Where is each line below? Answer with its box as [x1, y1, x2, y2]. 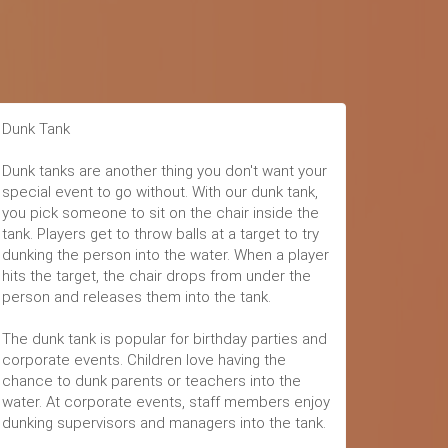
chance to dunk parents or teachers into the [2, 372, 301, 390]
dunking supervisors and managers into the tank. [2, 414, 326, 432]
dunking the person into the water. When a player [2, 246, 329, 264]
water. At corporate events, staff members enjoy [2, 393, 330, 411]
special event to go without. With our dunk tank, [2, 183, 318, 201]
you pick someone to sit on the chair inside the [2, 204, 319, 222]
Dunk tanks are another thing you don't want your [2, 162, 327, 180]
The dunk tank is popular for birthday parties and [2, 330, 327, 348]
